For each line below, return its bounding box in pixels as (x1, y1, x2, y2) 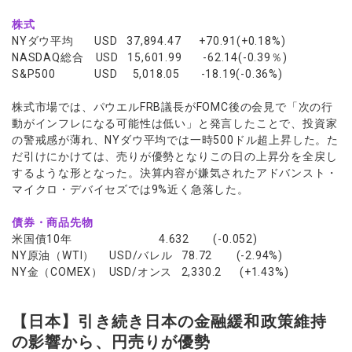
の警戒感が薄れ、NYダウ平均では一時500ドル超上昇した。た (12, 134, 339, 146)
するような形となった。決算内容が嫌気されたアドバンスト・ (12, 167, 338, 179)
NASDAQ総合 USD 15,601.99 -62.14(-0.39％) (12, 51, 288, 64)
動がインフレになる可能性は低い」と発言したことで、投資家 (12, 117, 338, 130)
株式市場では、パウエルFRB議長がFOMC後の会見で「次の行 (12, 101, 333, 113)
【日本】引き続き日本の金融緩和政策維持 (12, 311, 327, 331)
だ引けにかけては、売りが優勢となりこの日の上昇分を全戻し (12, 150, 338, 163)
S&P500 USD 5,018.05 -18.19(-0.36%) (12, 68, 283, 80)
